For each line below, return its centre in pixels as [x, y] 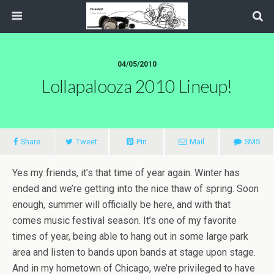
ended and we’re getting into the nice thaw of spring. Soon [135, 189]
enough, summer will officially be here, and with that [121, 205]
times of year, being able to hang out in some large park [130, 236]
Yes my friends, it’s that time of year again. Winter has [126, 173]
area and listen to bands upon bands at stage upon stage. [134, 252]
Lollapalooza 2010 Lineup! [137, 86]
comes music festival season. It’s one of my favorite [124, 220]
